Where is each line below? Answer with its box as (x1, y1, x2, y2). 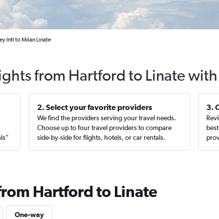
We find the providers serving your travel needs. (37, 114, 176, 122)
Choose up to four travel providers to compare (37, 124, 172, 131)
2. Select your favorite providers (37, 103, 153, 111)
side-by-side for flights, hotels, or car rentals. (37, 133, 166, 141)
